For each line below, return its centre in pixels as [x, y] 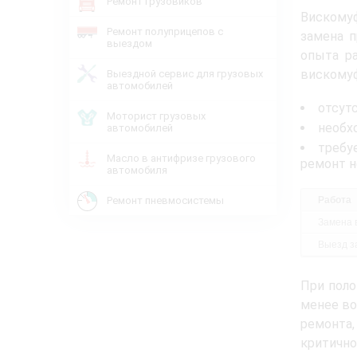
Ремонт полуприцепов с [165, 31]
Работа [335, 200]
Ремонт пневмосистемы [165, 200]
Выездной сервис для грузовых [185, 74]
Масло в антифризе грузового [181, 158]
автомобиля [137, 170]
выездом [129, 43]
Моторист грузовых [156, 116]
